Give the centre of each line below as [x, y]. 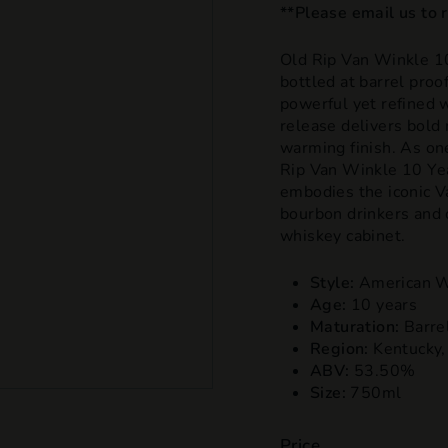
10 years [382, 305]
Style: [332, 283]
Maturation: [355, 327]
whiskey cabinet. [345, 236]
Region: [339, 349]
